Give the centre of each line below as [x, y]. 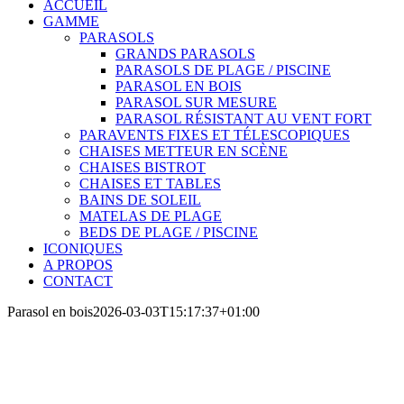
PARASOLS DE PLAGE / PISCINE [223, 70]
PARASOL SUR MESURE [196, 102]
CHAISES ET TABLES [150, 184]
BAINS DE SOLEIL [140, 200]
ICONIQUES [83, 248]
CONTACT [78, 281]
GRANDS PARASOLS [185, 54]
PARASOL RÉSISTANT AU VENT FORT [243, 119]
